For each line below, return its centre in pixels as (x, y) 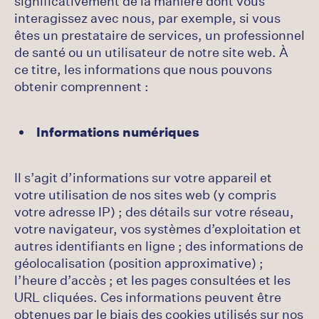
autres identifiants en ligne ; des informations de (159, 246)
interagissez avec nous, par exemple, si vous (147, 18)
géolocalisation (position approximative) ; (139, 263)
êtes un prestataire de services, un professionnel (159, 35)
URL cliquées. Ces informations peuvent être (148, 297)
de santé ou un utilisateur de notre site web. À (151, 52)
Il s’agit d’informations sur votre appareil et (143, 177)
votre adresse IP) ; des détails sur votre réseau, (154, 211)
